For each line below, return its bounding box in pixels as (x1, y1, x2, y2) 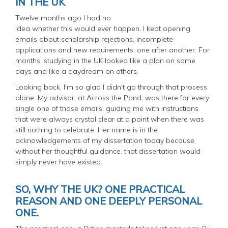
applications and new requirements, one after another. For (15, 45, 210, 54)
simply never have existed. (15, 157, 102, 166)
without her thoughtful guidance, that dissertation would (15, 146, 201, 156)
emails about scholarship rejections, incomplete (15, 34, 173, 44)
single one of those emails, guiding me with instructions (15, 103, 198, 113)
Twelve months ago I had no (15, 13, 111, 22)
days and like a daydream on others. (15, 66, 138, 76)
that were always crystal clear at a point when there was (15, 114, 204, 124)
